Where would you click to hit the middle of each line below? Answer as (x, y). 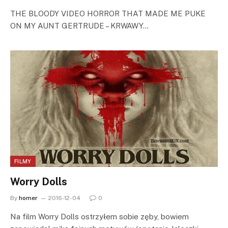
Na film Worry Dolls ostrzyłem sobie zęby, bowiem (99, 217)
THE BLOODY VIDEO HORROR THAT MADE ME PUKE (108, 13)
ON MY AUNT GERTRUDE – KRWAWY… (79, 25)
